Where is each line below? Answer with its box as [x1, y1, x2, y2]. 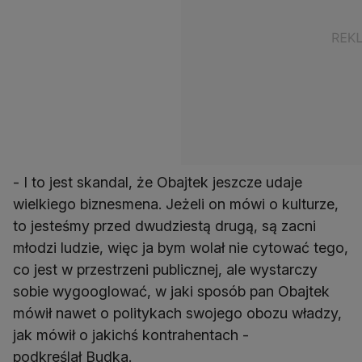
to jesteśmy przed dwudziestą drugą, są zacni [13, 217, 316, 235]
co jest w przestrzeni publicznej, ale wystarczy [13, 261, 318, 279]
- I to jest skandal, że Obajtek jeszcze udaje [13, 174, 302, 192]
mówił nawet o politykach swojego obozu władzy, [13, 305, 342, 322]
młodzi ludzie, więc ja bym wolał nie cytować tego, [13, 239, 348, 257]
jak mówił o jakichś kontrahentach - [13, 326, 249, 344]
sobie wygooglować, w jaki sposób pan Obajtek [13, 283, 330, 301]
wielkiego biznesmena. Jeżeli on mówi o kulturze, [13, 196, 339, 213]
